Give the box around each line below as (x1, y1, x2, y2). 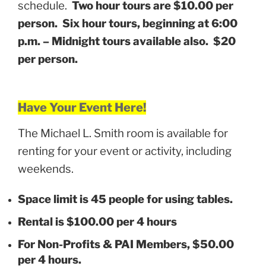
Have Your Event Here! (18, 100, 146, 115)
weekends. (18, 162, 78, 176)
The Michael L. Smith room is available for (18, 126, 228, 141)
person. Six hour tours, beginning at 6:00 (18, 16, 237, 30)
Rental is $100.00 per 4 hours (18, 214, 177, 229)
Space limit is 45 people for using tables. (18, 192, 233, 206)
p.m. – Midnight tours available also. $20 (18, 34, 236, 48)
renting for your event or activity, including (18, 144, 232, 159)
